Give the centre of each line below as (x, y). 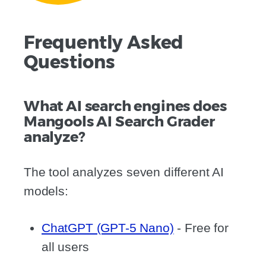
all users (65, 247)
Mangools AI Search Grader (119, 122)
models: (46, 191)
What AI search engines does (125, 106)
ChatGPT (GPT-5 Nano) (108, 228)
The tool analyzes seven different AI (124, 172)
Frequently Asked (104, 43)
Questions (69, 62)
